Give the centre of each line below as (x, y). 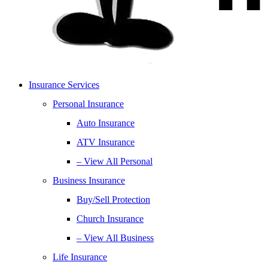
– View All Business (115, 238)
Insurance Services (64, 85)
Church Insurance (110, 219)
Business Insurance (89, 180)
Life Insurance (80, 257)
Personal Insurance (88, 104)
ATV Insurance (106, 142)
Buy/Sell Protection (113, 200)
